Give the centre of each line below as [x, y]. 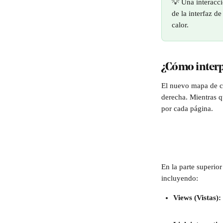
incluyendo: [180, 178]
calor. [180, 25]
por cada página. [188, 109]
